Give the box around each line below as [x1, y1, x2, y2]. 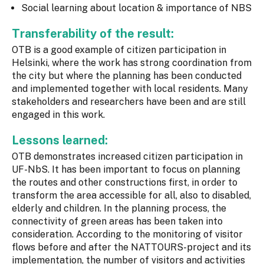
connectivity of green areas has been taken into [12, 216, 223, 227]
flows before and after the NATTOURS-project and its [12, 242, 251, 253]
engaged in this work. [12, 109, 105, 121]
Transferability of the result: [12, 27, 177, 41]
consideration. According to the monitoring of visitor [12, 229, 243, 240]
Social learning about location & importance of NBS [21, 2, 252, 14]
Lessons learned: [12, 133, 111, 148]
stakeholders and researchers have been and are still [12, 96, 246, 108]
